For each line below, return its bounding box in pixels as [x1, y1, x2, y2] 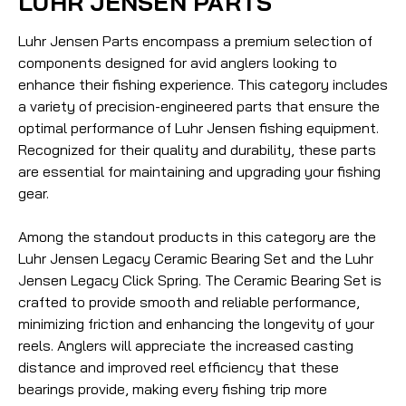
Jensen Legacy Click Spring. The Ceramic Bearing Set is [18, 270, 382, 289]
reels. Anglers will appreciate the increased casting [18, 335, 353, 354]
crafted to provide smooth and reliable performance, [18, 292, 360, 311]
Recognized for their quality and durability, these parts [18, 140, 376, 159]
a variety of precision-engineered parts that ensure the [18, 96, 380, 115]
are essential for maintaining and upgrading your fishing [18, 161, 381, 180]
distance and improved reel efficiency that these [18, 357, 339, 376]
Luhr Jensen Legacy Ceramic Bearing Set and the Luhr [18, 248, 373, 267]
